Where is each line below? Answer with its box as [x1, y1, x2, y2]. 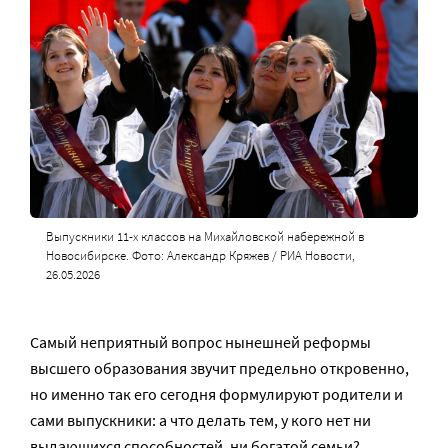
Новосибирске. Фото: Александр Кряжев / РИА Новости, [45, 247, 355, 265]
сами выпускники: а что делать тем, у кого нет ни [30, 410, 371, 431]
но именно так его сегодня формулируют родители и [30, 384, 403, 405]
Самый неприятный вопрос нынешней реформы [30, 332, 371, 353]
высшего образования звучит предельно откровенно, [30, 358, 409, 379]
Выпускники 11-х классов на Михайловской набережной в [45, 228, 364, 246]
